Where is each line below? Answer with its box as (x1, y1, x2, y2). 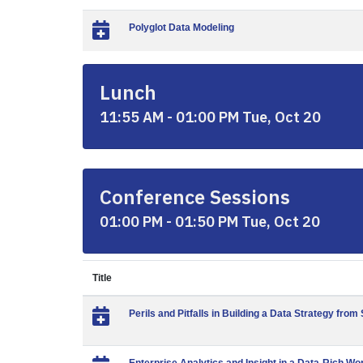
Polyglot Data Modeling (129, 22, 234, 33)
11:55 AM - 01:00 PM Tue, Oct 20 (100, 108, 321, 126)
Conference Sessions (100, 184, 290, 210)
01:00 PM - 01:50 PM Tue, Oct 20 (100, 212, 320, 231)
